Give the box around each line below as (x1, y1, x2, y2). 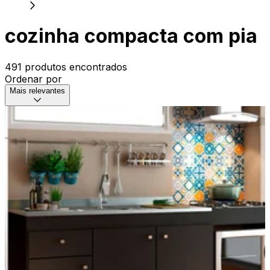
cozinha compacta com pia (5, 24, 257, 48)
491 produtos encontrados (5, 60, 127, 73)
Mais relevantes (10, 86, 65, 95)
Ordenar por (5, 72, 62, 85)
